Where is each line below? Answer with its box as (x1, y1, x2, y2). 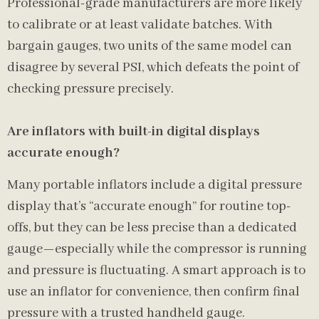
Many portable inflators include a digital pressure (7, 177, 302, 194)
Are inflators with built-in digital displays (7, 123, 260, 140)
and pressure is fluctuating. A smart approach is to (7, 262, 305, 279)
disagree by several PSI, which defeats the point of (7, 59, 299, 76)
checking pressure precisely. (7, 80, 174, 98)
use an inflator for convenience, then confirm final (7, 283, 300, 300)
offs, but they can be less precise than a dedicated (7, 219, 297, 236)
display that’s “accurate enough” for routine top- (7, 198, 291, 215)
